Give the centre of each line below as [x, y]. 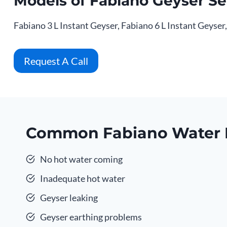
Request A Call [56, 61]
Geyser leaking [69, 198]
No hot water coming [81, 159]
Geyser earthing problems [91, 217]
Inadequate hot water [83, 178]
